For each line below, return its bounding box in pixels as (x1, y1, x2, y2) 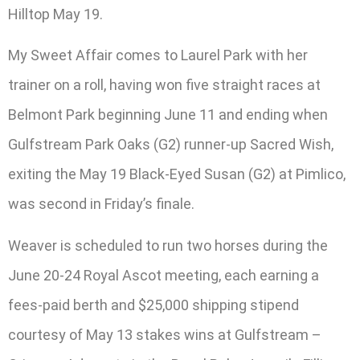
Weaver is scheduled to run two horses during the (8, 236, 328, 254)
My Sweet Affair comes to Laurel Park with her (8, 47, 308, 64)
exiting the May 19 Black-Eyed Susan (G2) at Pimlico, (8, 166, 346, 183)
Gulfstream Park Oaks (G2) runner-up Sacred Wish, (8, 136, 333, 153)
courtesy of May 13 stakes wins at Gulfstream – (8, 325, 321, 343)
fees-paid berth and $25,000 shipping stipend (8, 296, 299, 313)
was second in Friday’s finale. (8, 195, 194, 213)
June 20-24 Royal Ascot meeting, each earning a (8, 266, 319, 284)
